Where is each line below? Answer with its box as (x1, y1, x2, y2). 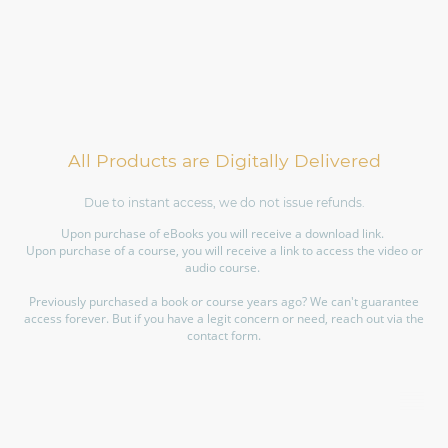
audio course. (185, 258, 263, 276)
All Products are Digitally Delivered (67, 149, 381, 171)
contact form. (187, 326, 261, 344)
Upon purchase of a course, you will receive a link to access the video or (25, 241, 423, 259)
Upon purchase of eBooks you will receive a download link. (61, 224, 387, 242)
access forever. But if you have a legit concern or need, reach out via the (24, 309, 424, 327)
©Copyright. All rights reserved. (20, 413, 195, 431)
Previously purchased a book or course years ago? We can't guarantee (29, 292, 419, 310)
